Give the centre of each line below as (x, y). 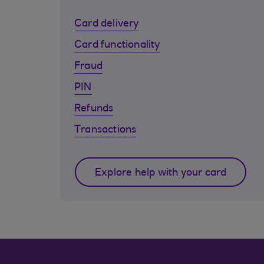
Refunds (94, 109)
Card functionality (117, 45)
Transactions (105, 130)
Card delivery (107, 24)
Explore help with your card (161, 173)
